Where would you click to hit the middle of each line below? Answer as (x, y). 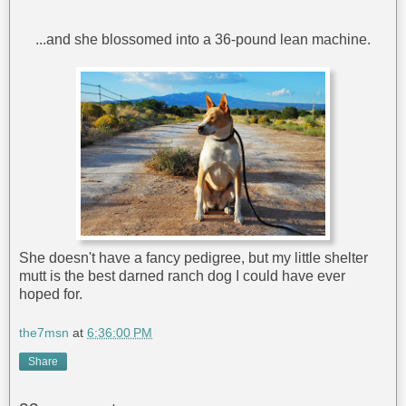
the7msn (44, 333)
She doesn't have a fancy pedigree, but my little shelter (193, 257)
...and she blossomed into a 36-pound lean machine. (203, 40)
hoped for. (51, 294)
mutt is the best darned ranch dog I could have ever (182, 275)
